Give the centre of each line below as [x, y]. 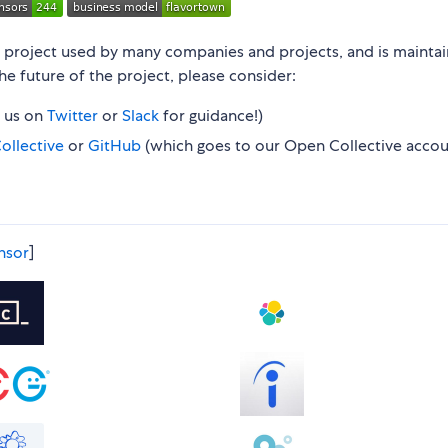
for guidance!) [211, 116]
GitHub [114, 146]
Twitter [72, 116]
